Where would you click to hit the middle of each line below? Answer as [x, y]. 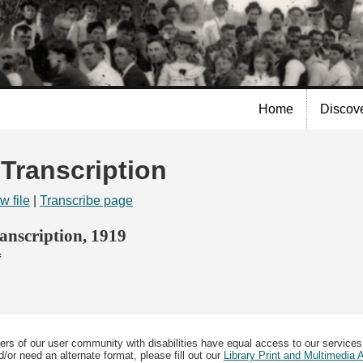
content [141, 51]
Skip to [140, 11]
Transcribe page [86, 201]
